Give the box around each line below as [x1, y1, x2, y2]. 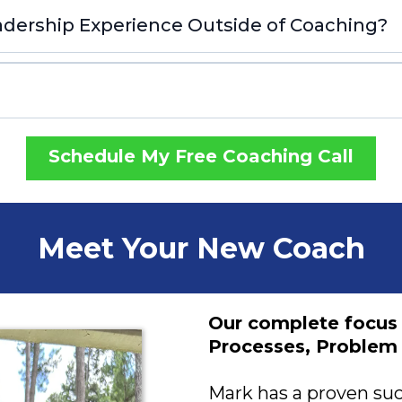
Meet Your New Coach [37, 231, 365, 266]
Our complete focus [207, 312, 398, 334]
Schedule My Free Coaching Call [48, 145, 354, 167]
